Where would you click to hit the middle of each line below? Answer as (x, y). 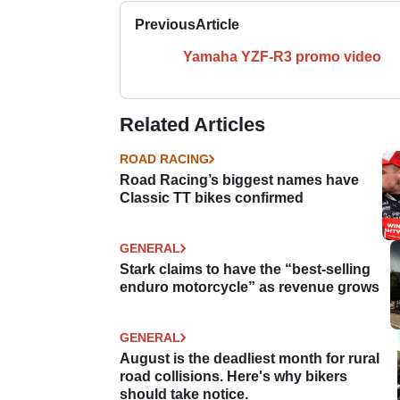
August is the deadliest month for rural (250, 358)
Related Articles (192, 124)
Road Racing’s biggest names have (239, 179)
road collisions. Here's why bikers (233, 376)
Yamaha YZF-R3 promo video (282, 56)
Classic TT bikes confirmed (212, 197)
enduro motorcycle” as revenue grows (250, 287)
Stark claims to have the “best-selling (245, 269)
